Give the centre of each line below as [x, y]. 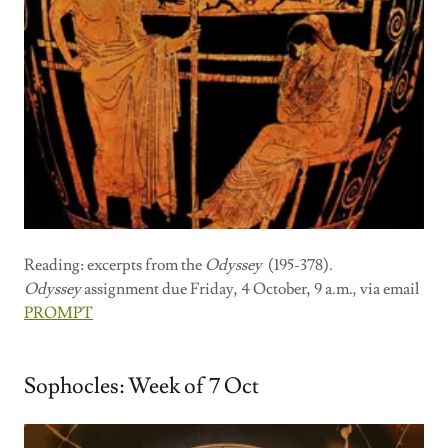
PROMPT [58, 312]
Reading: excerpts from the [114, 264]
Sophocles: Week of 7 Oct [141, 386]
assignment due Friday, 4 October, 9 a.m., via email [251, 288]
